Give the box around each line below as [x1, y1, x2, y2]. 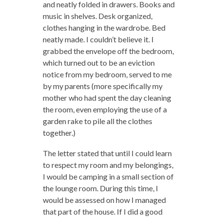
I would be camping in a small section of [42, 172, 174, 182]
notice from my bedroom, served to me [42, 70, 172, 79]
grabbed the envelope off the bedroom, [42, 46, 174, 56]
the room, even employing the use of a [42, 105, 167, 114]
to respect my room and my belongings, [42, 160, 173, 170]
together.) [42, 128, 75, 138]
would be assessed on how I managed [42, 195, 166, 205]
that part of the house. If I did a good [42, 207, 163, 217]
